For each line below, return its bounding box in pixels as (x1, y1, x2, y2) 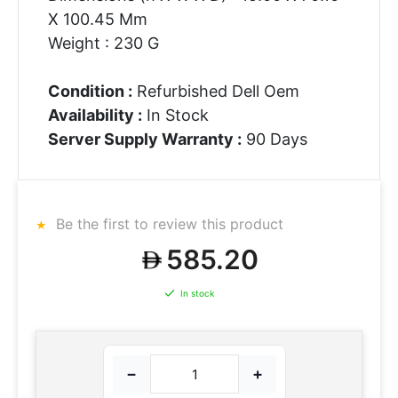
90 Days (241, 129, 307, 148)
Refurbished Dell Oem (131, 81, 299, 100)
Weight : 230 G (47, 33, 159, 52)
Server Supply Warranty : (47, 129, 242, 148)
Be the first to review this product (52, 215, 283, 233)
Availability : (47, 105, 142, 124)
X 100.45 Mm (47, 9, 147, 28)
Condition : (47, 81, 132, 100)
